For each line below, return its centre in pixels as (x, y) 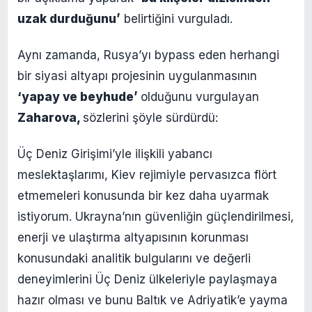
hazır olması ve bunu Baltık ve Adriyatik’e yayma (153, 300)
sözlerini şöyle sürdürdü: (150, 117)
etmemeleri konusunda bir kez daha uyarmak (143, 195)
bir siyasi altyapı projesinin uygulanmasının (137, 76)
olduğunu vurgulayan (200, 96)
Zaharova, (50, 117)
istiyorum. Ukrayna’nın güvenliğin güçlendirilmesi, (156, 216)
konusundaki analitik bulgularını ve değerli (134, 258)
